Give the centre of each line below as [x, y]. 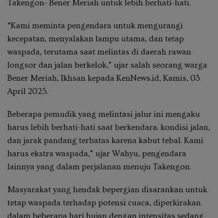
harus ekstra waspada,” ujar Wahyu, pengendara [97, 154]
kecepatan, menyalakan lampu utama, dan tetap [96, 39]
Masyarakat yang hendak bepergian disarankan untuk [107, 190]
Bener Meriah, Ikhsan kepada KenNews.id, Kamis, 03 [104, 78]
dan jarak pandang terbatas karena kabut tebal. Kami [105, 141]
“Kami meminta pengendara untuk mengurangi [95, 26]
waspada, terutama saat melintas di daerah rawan [99, 52]
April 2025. [28, 91]
